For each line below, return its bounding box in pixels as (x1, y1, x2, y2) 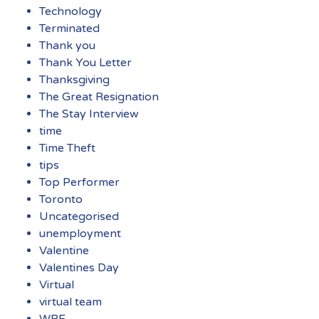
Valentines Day (39, 260, 119, 275)
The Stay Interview (39, 106, 139, 121)
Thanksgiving (39, 72, 110, 87)
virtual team (39, 294, 102, 309)
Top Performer (39, 174, 120, 189)
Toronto (39, 192, 83, 206)
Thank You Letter (39, 55, 132, 70)
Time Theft (39, 140, 95, 155)
